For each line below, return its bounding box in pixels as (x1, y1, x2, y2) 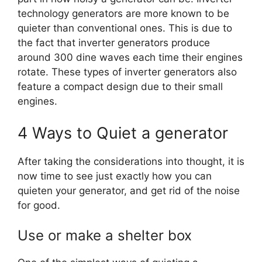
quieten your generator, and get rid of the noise (18, 184, 240, 196)
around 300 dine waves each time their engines (18, 51, 243, 64)
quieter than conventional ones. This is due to (18, 22, 232, 35)
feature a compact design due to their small (18, 81, 223, 93)
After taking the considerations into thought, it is (18, 155, 244, 167)
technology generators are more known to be (18, 8, 229, 20)
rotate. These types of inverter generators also (18, 66, 237, 78)
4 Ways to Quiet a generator (18, 123, 228, 143)
